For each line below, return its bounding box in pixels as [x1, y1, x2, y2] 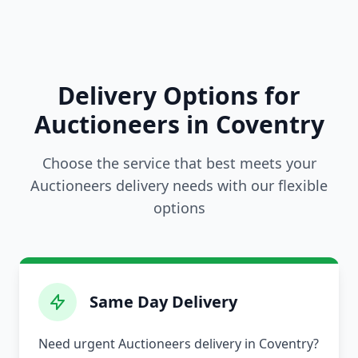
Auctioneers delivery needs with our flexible [30, 176, 328, 196]
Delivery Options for [58, 79, 300, 113]
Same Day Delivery [89, 291, 237, 313]
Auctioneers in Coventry [34, 108, 324, 141]
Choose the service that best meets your [42, 153, 316, 173]
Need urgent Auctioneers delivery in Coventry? [38, 335, 319, 353]
